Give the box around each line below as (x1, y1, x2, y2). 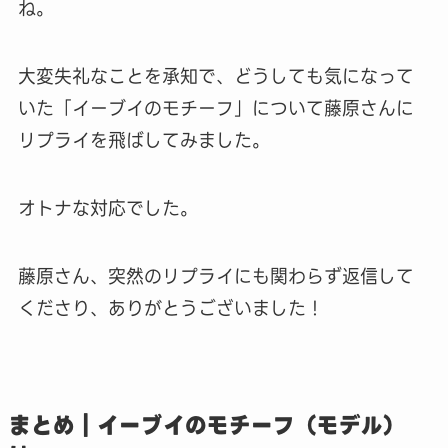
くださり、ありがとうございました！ (17, 293, 324, 323)
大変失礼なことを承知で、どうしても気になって (17, 62, 414, 92)
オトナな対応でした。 (17, 194, 198, 224)
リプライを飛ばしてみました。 (17, 126, 270, 156)
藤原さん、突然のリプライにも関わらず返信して (17, 261, 414, 291)
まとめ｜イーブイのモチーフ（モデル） (8, 407, 405, 443)
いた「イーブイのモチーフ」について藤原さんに (17, 94, 414, 124)
